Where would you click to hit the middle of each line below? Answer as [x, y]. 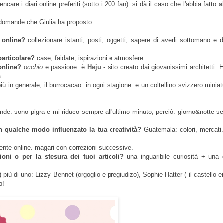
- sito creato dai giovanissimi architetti [161, 67]
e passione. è [66, 67]
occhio [34, 67]
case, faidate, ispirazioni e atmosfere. [90, 58]
